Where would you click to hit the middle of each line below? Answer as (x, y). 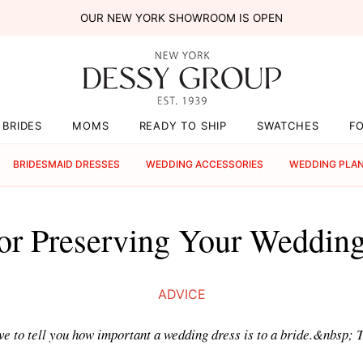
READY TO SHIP (183, 126)
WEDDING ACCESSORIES (205, 164)
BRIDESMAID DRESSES (67, 164)
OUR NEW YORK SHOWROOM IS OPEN (181, 18)
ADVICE (181, 295)
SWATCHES (288, 126)
